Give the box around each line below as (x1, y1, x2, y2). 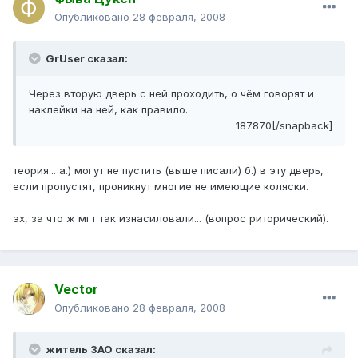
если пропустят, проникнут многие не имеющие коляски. (13, 180, 308, 193)
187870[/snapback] (236, 119, 332, 133)
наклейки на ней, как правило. (29, 103, 188, 117)
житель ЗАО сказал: (46, 343, 156, 356)
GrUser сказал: (43, 52, 128, 66)
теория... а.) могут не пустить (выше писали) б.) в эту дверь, (13, 164, 324, 177)
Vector (54, 281, 98, 298)
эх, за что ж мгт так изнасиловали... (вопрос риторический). (13, 212, 328, 225)
